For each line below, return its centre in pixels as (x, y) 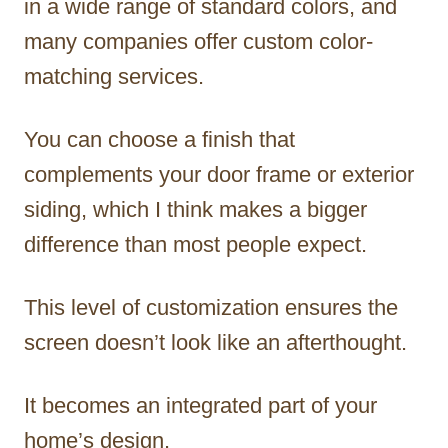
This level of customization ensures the (211, 307)
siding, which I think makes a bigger (195, 209)
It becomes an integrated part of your (200, 405)
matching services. (114, 76)
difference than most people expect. (195, 244)
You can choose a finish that (159, 139)
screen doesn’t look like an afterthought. (215, 342)
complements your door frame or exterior (219, 174)
